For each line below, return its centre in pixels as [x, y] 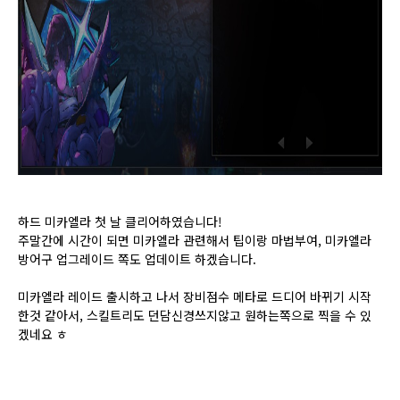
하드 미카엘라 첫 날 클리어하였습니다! [120, 222]
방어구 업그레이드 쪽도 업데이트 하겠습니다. [137, 259]
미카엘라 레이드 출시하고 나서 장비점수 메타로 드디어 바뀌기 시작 [195, 297]
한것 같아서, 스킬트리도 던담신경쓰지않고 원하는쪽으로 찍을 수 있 [195, 316]
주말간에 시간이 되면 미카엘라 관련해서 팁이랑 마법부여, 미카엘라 [195, 241]
